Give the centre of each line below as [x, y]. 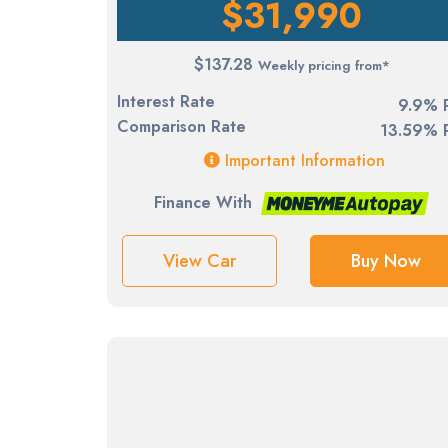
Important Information [303, 160]
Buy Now [385, 260]
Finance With [203, 202]
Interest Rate [166, 101]
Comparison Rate [181, 126]
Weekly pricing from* [323, 65]
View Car [199, 260]
